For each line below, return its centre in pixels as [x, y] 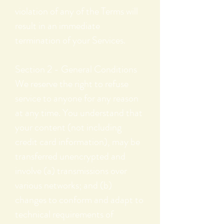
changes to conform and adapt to [79, 200]
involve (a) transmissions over [71, 171]
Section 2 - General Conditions [76, 69]
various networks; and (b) [63, 185]
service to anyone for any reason [77, 98]
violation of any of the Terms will [76, 11]
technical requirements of [64, 214]
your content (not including [68, 127]
